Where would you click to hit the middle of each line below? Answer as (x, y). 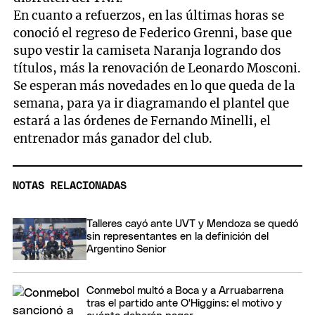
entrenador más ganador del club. (113, 138)
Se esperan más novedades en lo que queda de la (155, 85)
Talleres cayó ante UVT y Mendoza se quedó (192, 224)
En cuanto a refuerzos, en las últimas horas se (149, 15)
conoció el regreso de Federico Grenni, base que (153, 33)
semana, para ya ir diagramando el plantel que (152, 103)
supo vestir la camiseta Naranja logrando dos (148, 50)
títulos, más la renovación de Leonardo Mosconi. (157, 68)
